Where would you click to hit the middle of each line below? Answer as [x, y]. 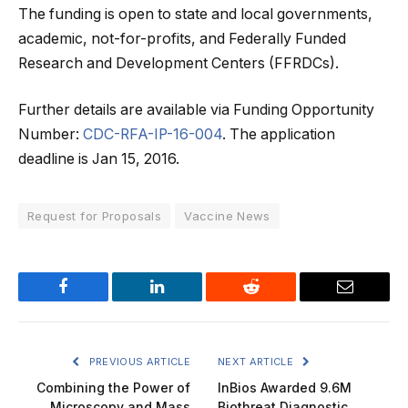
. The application [279, 135]
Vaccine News [227, 216]
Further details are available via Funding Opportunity [196, 110]
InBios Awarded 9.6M [285, 388]
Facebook [94, 300]
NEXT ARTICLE [257, 362]
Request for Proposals [95, 216]
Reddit [271, 300]
